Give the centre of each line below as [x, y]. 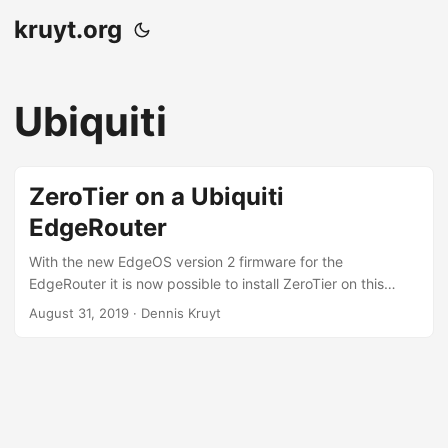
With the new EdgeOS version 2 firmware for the [186, 261]
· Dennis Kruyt [175, 313]
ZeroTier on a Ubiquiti [156, 196]
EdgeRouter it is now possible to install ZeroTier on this [206, 283]
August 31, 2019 [79, 313]
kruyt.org [68, 29]
